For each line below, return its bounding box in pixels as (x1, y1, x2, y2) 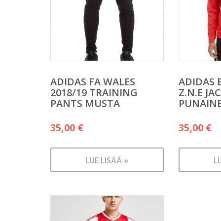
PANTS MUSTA (50, 97, 120, 110)
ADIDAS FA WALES (50, 75, 135, 89)
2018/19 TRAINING (50, 86, 138, 100)
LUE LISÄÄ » (85, 155, 129, 166)
